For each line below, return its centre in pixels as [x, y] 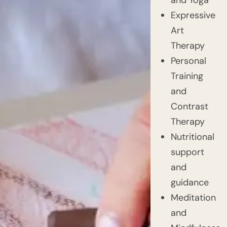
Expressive [193, 15]
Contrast [189, 106]
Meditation [193, 197]
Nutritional [192, 137]
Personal [188, 61]
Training [187, 76]
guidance [190, 182]
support [187, 152]
